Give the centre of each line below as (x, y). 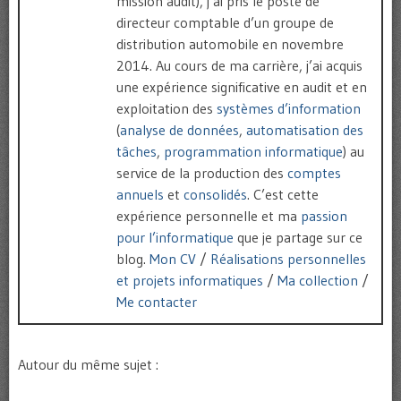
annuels (140, 195)
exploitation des (166, 109)
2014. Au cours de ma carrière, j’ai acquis (239, 66)
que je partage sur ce (298, 238)
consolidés (215, 195)
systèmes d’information (289, 109)
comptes (314, 173)
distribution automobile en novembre (230, 44)
